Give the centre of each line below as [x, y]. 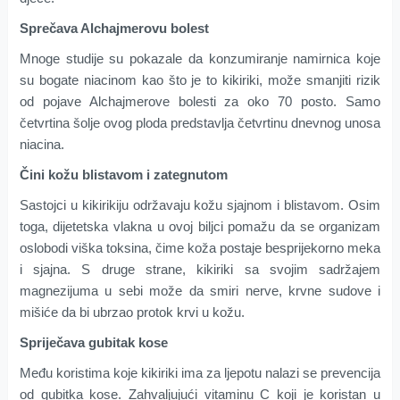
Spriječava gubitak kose [93, 343]
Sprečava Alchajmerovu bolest [114, 29]
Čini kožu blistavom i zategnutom [123, 175]
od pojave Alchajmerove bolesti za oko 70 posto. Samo [200, 102]
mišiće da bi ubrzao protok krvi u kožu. [132, 312]
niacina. [42, 145]
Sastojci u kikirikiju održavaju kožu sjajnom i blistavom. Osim [200, 205]
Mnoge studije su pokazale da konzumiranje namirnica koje [200, 59]
